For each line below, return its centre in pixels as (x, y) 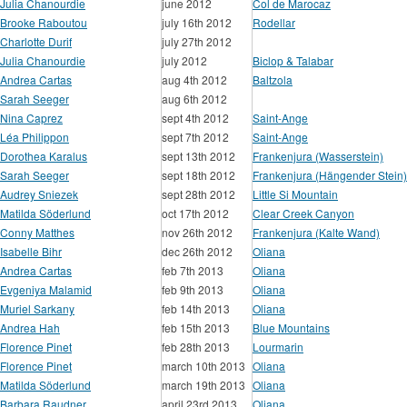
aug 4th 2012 (194, 79)
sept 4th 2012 (195, 118)
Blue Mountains (291, 328)
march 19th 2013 (203, 385)
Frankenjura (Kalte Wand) (316, 232)
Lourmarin (278, 347)
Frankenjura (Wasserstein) (318, 156)
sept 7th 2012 (195, 137)
